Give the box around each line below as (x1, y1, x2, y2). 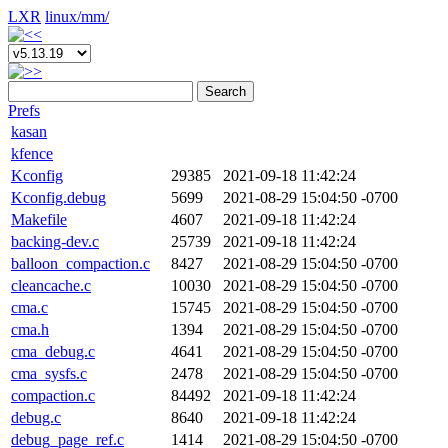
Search (205, 84, 246, 99)
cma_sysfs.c (11, 365, 87, 382)
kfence (11, 145, 53, 162)
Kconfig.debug (11, 189, 106, 206)
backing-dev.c (11, 233, 99, 250)
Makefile (11, 211, 67, 228)
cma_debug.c (11, 343, 95, 360)
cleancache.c (11, 277, 91, 294)
